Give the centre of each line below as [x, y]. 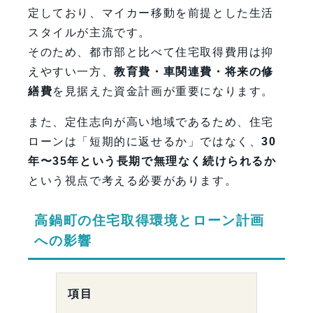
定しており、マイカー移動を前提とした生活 [151, 13]
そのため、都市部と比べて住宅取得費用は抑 [151, 52]
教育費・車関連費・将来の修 [194, 72]
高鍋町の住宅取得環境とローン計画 [150, 221]
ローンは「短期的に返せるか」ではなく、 [145, 142]
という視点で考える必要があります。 [133, 181]
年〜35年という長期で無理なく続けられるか [152, 161]
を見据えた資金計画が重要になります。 [163, 92]
